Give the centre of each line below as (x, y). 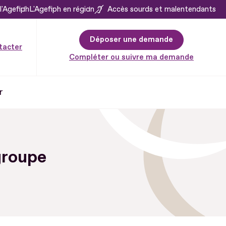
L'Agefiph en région (62, 9)
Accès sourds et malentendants (162, 9)
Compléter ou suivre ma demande (131, 57)
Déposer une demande (131, 39)
